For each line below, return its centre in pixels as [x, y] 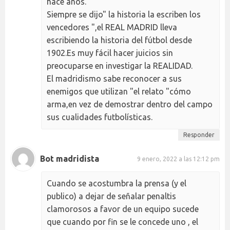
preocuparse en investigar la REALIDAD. [120, 66]
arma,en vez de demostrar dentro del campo [130, 104]
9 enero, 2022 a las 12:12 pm [178, 159]
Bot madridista [70, 158]
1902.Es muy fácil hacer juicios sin [110, 53]
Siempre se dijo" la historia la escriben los [124, 15]
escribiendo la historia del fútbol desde [119, 40]
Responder [199, 135]
